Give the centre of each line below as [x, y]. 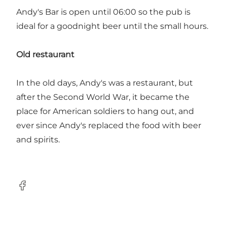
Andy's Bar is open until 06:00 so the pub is [103, 12]
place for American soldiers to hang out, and [105, 111]
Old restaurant [45, 55]
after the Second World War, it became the [103, 97]
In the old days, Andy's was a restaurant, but [105, 83]
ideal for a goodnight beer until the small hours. [112, 26]
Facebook [36, 191]
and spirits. [38, 140]
